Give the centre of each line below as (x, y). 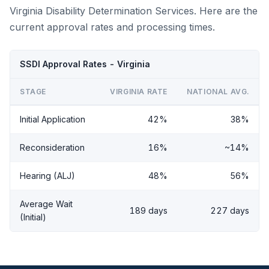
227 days (230, 210)
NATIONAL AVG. (218, 91)
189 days (149, 210)
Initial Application (53, 119)
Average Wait (46, 204)
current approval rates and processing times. (112, 27)
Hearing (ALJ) (47, 175)
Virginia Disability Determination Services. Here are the (134, 11)
